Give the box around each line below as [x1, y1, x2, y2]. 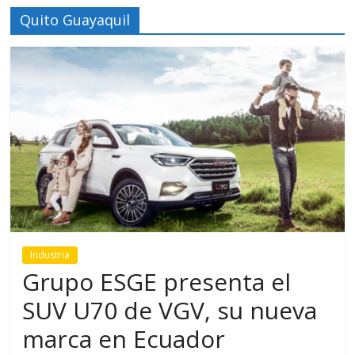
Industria [30, 247, 71, 261]
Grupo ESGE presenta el [22, 265, 292, 298]
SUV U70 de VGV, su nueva [22, 293, 318, 326]
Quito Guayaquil [20, 10, 131, 29]
